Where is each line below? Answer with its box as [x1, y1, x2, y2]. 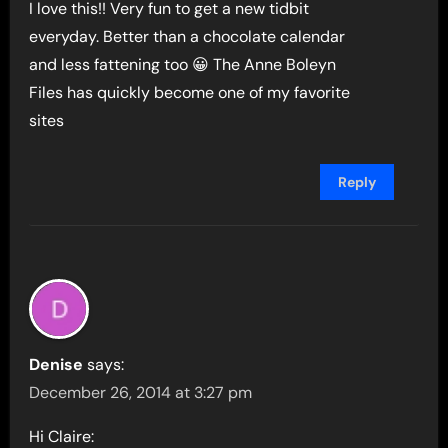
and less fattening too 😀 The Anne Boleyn [29, 54, 337, 76]
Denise [29, 354, 84, 376]
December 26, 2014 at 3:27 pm [29, 382, 253, 404]
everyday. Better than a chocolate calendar [29, 26, 346, 48]
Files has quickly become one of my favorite [29, 82, 351, 104]
